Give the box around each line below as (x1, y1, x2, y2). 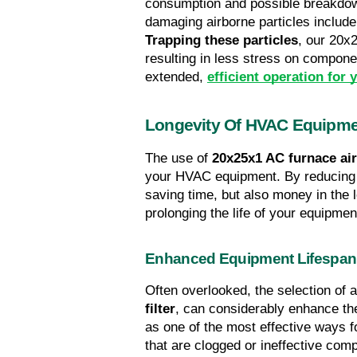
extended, (145, 69, 207, 85)
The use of (145, 151, 212, 167)
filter (145, 301, 175, 317)
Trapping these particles (145, 33, 298, 49)
